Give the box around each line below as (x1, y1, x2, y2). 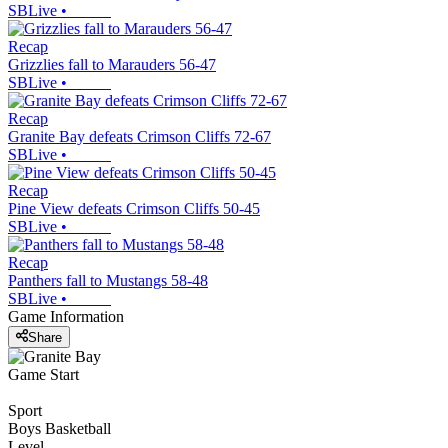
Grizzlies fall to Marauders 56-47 (8, 56, 216, 74)
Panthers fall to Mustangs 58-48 (8, 272, 208, 290)
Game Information (8, 308, 124, 326)
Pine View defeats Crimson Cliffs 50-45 (8, 200, 260, 218)
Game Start (8, 365, 79, 383)
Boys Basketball (8, 419, 111, 437)
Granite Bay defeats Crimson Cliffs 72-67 (8, 128, 271, 146)
